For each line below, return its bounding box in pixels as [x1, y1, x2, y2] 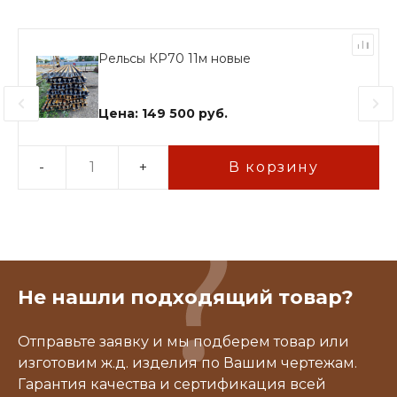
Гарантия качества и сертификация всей [18, 376, 326, 393]
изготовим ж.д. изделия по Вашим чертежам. [18, 354, 357, 371]
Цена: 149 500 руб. [98, 105, 228, 122]
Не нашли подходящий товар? [18, 285, 354, 309]
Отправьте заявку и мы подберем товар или [18, 333, 349, 350]
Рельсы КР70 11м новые [98, 51, 251, 67]
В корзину [229, 158, 319, 175]
